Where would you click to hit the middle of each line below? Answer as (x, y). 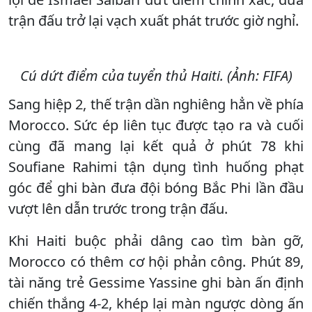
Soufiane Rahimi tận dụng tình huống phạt (156, 166)
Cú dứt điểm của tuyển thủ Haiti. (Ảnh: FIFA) (156, 75)
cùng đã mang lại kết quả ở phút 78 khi (156, 146)
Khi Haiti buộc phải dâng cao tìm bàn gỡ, (156, 240)
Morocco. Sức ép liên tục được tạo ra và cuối (156, 125)
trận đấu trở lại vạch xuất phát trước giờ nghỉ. (154, 20)
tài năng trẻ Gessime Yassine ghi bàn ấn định (156, 282)
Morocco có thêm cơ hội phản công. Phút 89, (156, 261)
